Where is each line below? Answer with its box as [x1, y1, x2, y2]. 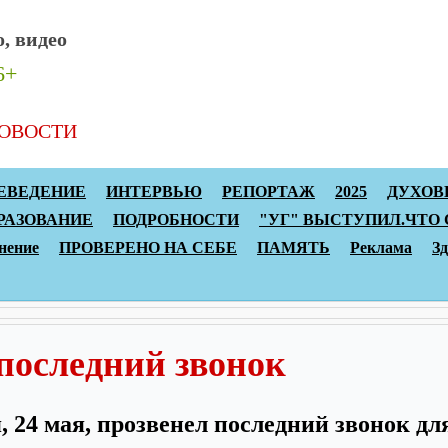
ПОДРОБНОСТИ [113, 211, 239, 228]
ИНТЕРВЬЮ [106, 183, 202, 200]
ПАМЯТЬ [257, 239, 330, 256]
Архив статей [110, 119, 225, 142]
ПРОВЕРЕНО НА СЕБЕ [59, 239, 237, 256]
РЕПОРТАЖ [222, 183, 315, 200]
